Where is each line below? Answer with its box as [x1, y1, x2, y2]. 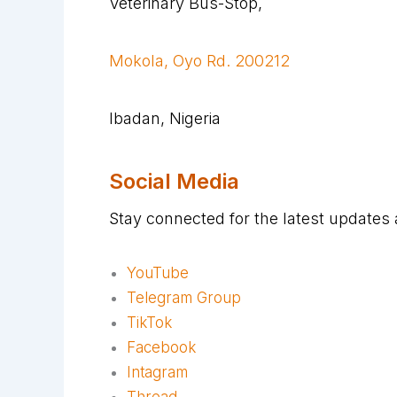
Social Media [109, 167, 239, 194]
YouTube [127, 263, 189, 282]
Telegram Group [127, 288, 241, 307]
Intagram [127, 362, 188, 381]
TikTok [127, 313, 172, 331]
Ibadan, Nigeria [109, 108, 221, 128]
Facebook [127, 338, 196, 356]
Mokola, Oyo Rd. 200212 [109, 51, 290, 71]
